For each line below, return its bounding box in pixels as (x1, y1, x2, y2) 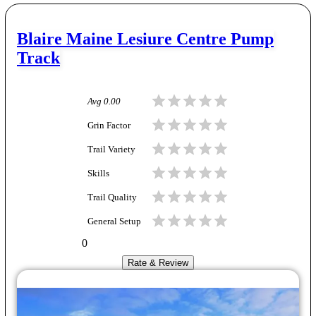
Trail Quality (87, 193, 137, 202)
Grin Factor (87, 121, 130, 130)
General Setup (87, 217, 141, 226)
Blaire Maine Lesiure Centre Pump (17, 29, 274, 48)
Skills (87, 169, 109, 178)
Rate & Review (128, 257, 188, 268)
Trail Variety (87, 145, 135, 154)
